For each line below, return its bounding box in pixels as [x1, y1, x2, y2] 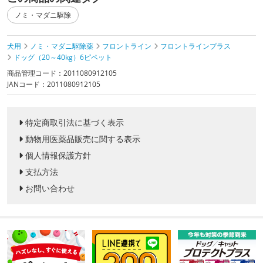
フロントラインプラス [160, 41, 231, 52]
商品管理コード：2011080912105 [7, 68, 117, 79]
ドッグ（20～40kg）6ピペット [14, 52, 112, 63]
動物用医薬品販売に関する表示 [25, 133, 140, 145]
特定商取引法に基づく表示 [25, 117, 124, 129]
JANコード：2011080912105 [7, 79, 100, 90]
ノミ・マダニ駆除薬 [30, 41, 93, 52]
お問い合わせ [25, 183, 75, 194]
